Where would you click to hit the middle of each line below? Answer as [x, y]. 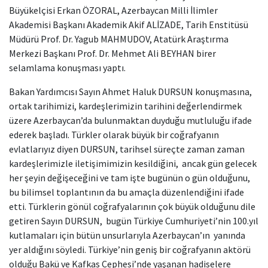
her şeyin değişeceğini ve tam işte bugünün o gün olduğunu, [130, 177]
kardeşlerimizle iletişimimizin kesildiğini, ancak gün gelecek [133, 163]
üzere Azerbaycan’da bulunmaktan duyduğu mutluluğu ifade [130, 120]
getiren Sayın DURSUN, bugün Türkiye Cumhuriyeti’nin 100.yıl [134, 220]
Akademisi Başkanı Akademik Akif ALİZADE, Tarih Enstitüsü [129, 24]
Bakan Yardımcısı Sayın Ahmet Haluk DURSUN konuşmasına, [130, 91]
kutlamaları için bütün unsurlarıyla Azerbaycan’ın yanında [127, 235]
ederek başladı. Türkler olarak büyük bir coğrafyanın [114, 134]
